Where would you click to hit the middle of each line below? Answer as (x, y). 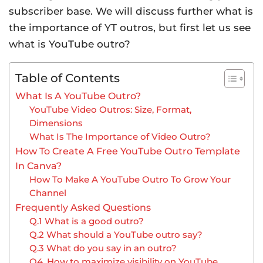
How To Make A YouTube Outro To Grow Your (130, 180)
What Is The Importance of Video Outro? (120, 137)
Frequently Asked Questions (83, 208)
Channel (48, 193)
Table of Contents (68, 78)
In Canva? (38, 166)
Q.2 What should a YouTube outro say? (116, 235)
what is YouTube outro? (70, 44)
